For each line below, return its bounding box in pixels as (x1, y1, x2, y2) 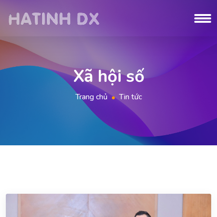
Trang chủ (75, 92, 108, 102)
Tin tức (119, 92, 142, 102)
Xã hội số (73, 65, 144, 88)
